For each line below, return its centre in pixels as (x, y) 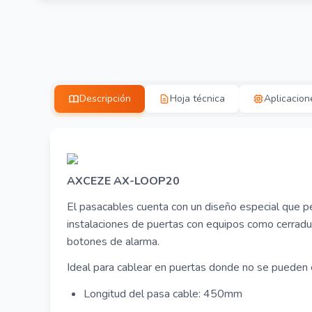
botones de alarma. (113, 242)
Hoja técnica (197, 99)
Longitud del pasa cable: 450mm (163, 294)
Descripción (105, 99)
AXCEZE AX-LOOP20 (123, 181)
